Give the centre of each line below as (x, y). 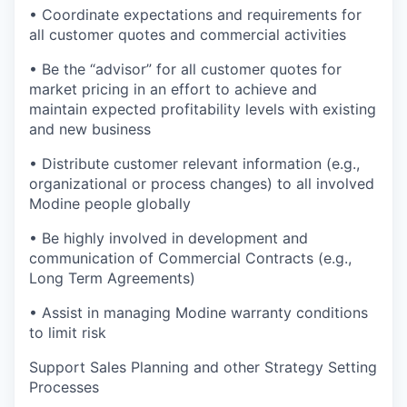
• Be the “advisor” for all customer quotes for (185, 69)
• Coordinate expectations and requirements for (195, 14)
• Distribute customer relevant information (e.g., (194, 163)
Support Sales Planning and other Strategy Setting (203, 367)
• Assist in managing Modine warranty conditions (199, 312)
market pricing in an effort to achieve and (173, 89)
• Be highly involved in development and (169, 238)
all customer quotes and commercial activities (188, 34)
